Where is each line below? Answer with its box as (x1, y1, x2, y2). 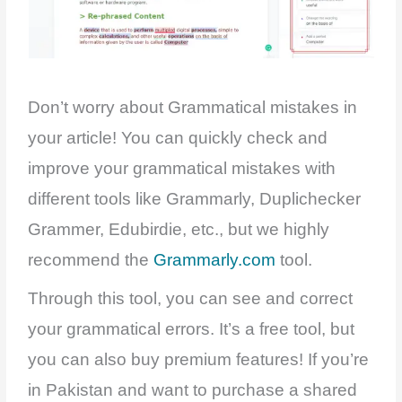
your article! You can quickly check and (28, 128, 328, 148)
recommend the (28, 250, 154, 270)
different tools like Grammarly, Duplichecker (28, 189, 362, 209)
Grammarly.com (153, 250, 276, 270)
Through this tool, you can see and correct (28, 288, 354, 308)
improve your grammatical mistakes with (28, 159, 336, 179)
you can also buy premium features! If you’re (28, 349, 370, 369)
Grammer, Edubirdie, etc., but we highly (28, 220, 330, 240)
